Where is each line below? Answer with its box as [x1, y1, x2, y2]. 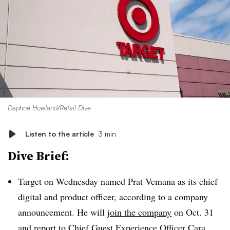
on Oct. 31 [171, 206, 214, 218]
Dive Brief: [8, 147, 69, 164]
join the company [107, 206, 171, 218]
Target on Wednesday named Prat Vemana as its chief [18, 175, 218, 187]
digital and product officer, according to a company [18, 190, 208, 203]
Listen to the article [25, 129, 94, 138]
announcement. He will [18, 206, 107, 218]
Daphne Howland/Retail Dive [8, 104, 91, 112]
